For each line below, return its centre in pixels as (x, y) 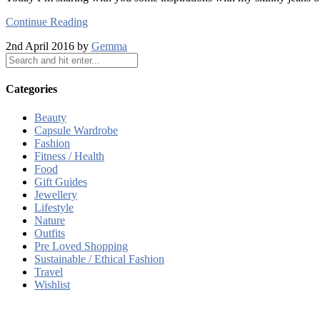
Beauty (50, 117)
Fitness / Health (69, 156)
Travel (49, 271)
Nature (50, 220)
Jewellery (56, 194)
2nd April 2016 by (49, 46)
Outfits (50, 233)
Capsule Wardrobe (76, 130)
